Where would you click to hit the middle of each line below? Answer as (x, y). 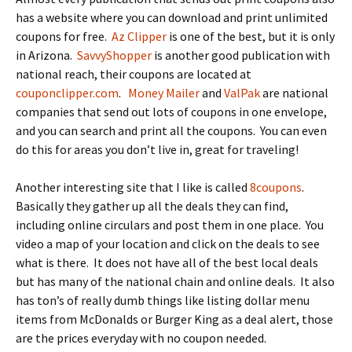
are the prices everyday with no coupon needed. (141, 338)
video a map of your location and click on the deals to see (168, 244)
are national (294, 93)
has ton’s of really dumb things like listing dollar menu (163, 300)
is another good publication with (241, 55)
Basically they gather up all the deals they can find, (152, 206)
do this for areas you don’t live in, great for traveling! (157, 149)
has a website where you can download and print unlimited (172, 17)
